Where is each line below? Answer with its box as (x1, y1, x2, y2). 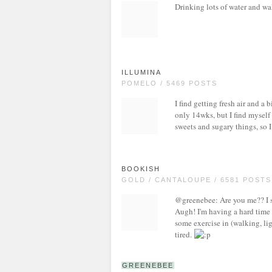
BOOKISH (121, 165, 160, 172)
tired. (175, 229, 194, 240)
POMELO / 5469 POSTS (121, 80, 217, 87)
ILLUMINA (121, 69, 161, 76)
